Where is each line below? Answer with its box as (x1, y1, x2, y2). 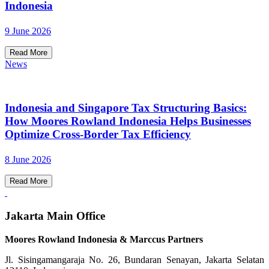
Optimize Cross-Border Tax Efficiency (5, 127, 191, 141)
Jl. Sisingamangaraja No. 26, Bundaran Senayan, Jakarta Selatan (5, 254, 264, 265)
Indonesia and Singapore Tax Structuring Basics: (5, 101, 247, 114)
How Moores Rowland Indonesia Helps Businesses (5, 114, 251, 127)
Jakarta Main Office (5, 209, 105, 222)
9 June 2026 (5, 26, 51, 37)
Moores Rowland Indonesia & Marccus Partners (5, 234, 203, 244)
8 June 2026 (5, 154, 51, 165)
